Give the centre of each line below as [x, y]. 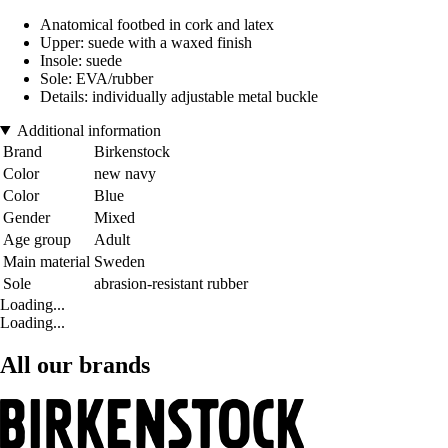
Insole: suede [81, 60]
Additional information [88, 130]
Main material [46, 261]
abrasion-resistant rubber [171, 283]
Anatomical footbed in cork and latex [157, 24]
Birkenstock [132, 151]
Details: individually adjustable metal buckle [179, 96]
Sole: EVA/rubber [96, 78]
